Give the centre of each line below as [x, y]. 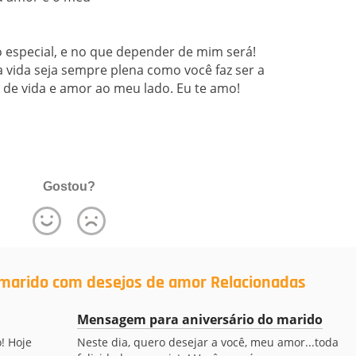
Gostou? [69, 186]
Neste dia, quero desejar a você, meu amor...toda [207, 342]
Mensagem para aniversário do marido [199, 319]
